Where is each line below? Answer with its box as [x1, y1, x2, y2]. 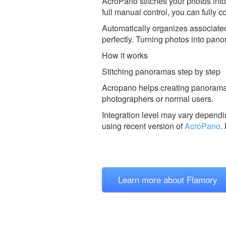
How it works [102, 49, 148, 61]
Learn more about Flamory [118, 173, 217, 186]
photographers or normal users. [102, 92, 213, 104]
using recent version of [102, 120, 185, 132]
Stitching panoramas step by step [102, 65, 220, 77]
